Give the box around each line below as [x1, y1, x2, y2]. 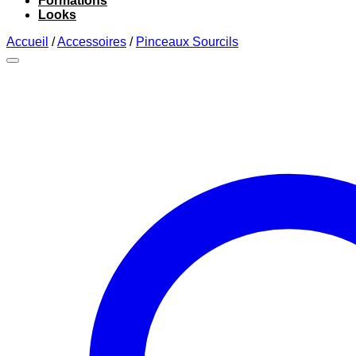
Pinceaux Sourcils [136, 35, 238, 48]
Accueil [6, 35, 48, 48]
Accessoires [57, 35, 126, 48]
